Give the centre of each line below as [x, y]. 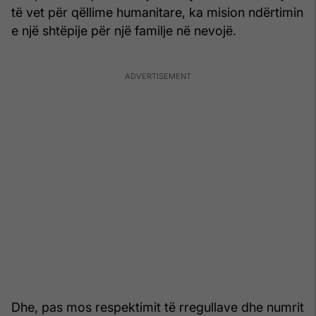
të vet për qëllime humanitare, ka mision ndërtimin [157, 12]
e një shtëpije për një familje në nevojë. [124, 30]
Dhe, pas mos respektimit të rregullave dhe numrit [158, 307]
